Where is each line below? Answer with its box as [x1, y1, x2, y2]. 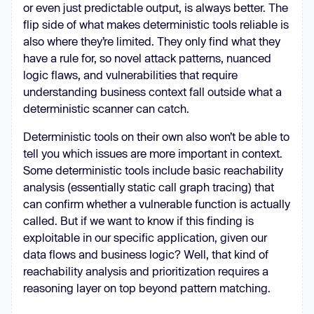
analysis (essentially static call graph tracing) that [23, 180, 274, 193]
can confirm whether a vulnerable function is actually [23, 197, 290, 210]
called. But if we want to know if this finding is [23, 214, 254, 227]
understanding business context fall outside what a [23, 85, 282, 98]
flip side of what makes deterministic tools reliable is [23, 18, 289, 31]
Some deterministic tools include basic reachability [23, 163, 283, 177]
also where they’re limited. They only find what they [23, 34, 280, 48]
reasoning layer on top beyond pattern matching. [23, 281, 271, 294]
